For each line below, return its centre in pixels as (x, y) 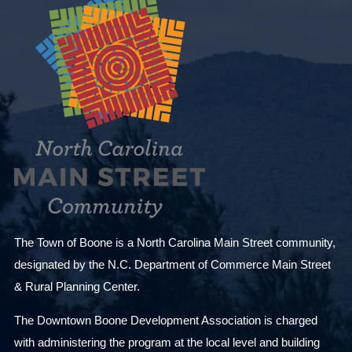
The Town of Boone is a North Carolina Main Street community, (175, 243)
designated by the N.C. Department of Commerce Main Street (172, 265)
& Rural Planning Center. (77, 287)
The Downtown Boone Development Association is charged (166, 321)
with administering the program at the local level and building (167, 343)
